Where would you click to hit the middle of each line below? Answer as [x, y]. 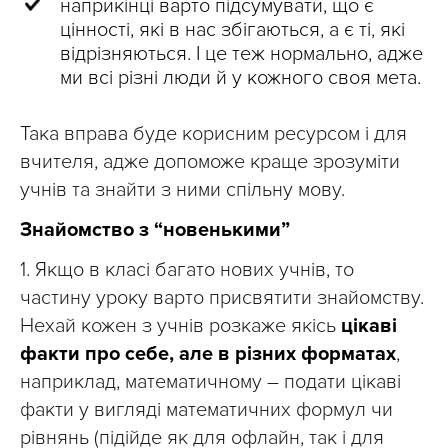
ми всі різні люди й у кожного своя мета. [240, 78]
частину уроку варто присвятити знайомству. [222, 298]
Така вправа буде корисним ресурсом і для [213, 134]
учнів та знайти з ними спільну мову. [182, 190]
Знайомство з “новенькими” [155, 230]
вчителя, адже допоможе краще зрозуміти [210, 162]
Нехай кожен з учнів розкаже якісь [180, 326]
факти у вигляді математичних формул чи [206, 410]
